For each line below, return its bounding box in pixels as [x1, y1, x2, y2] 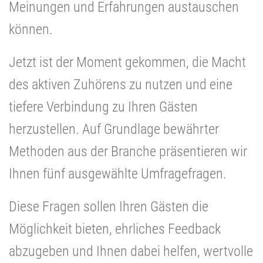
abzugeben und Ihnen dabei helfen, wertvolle [9, 242, 253, 259]
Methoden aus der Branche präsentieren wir [9, 143, 247, 160]
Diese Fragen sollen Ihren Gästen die [9, 198, 208, 215]
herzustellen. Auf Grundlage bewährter [9, 120, 219, 137]
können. [9, 21, 53, 38]
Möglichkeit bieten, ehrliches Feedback [9, 220, 221, 237]
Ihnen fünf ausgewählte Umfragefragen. [9, 165, 227, 182]
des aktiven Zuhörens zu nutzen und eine [9, 76, 232, 93]
